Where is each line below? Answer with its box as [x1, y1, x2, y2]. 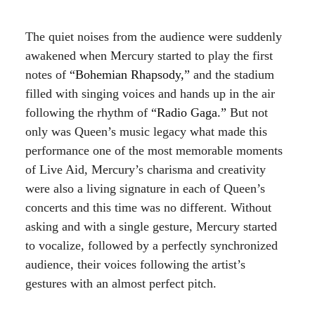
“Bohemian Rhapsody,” [70, 67, 190, 82]
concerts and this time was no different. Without [25, 200, 271, 215]
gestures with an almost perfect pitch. [25, 276, 217, 291]
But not [226, 105, 268, 120]
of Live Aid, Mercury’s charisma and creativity [25, 162, 266, 177]
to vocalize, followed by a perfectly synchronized [25, 238, 278, 253]
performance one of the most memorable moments [25, 143, 283, 158]
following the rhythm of [25, 105, 151, 120]
